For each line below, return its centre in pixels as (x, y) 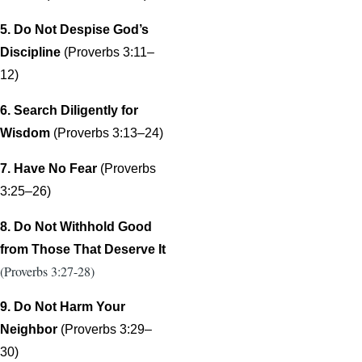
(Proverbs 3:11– (109, 52)
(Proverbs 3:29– (106, 329)
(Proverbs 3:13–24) (108, 133)
